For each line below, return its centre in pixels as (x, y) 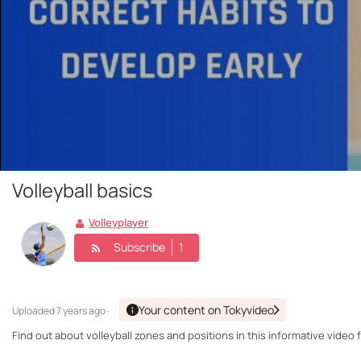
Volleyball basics (82, 191)
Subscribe (139, 247)
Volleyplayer (119, 223)
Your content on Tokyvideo (206, 310)
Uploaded (34, 311)
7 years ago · (83, 311)
